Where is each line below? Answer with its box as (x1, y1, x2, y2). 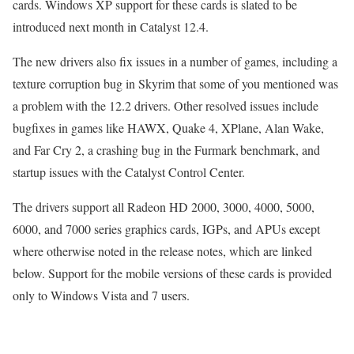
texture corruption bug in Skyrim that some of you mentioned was (13, 75, 338, 92)
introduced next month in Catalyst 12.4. (13, 18, 209, 36)
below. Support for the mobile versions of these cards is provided (13, 265, 332, 282)
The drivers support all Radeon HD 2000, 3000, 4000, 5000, (13, 198, 314, 216)
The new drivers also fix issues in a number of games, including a (13, 53, 337, 70)
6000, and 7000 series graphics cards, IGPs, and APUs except (13, 220, 320, 238)
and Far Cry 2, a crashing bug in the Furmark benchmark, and (13, 141, 320, 159)
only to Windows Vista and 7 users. (13, 287, 190, 304)
